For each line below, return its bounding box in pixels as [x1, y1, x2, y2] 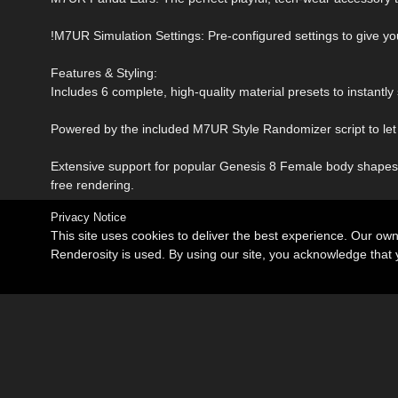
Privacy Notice [51, 211, 126, 224]
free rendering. [51, 177, 134, 192]
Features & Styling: [51, 65, 157, 80]
